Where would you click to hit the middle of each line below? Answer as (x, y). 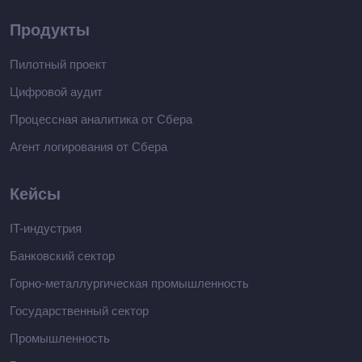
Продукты (50, 29)
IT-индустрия (46, 228)
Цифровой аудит (56, 91)
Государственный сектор (79, 310)
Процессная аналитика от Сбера (101, 119)
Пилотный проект (58, 64)
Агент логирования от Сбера (88, 146)
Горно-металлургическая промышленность (129, 283)
